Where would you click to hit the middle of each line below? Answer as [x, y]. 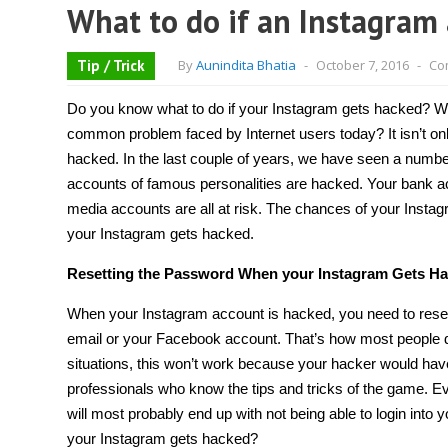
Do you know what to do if [153, 108]
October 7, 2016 [362, 65]
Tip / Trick [111, 65]
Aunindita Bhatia [246, 65]
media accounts [119, 208]
